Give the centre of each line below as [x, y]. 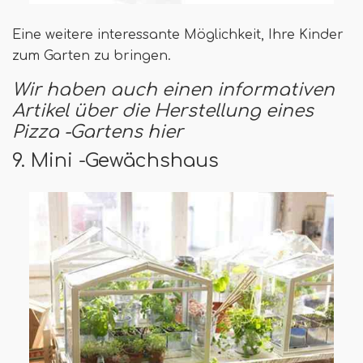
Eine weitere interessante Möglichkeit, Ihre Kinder [178, 35]
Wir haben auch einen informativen [173, 90]
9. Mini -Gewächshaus [115, 161]
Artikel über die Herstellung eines [163, 111]
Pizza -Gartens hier [98, 132]
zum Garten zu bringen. [92, 56]
